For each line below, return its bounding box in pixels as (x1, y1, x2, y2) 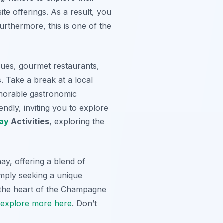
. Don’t (72, 198, 97, 208)
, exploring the (49, 116, 104, 126)
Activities (9, 116, 49, 126)
